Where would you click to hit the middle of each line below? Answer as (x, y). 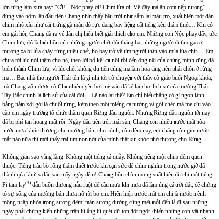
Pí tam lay (14, 185)
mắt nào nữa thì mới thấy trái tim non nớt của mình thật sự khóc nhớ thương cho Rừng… (105, 140)
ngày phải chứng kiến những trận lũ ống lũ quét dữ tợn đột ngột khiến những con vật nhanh (108, 211)
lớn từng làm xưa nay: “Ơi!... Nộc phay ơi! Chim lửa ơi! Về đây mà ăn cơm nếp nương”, (105, 8)
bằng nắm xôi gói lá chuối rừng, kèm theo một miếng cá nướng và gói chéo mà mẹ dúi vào (107, 104)
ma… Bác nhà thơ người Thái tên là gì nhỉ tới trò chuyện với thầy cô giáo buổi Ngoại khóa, (107, 78)
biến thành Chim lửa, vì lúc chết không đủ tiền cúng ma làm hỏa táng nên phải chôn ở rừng (107, 69)
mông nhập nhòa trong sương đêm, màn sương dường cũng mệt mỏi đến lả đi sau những (105, 203)
